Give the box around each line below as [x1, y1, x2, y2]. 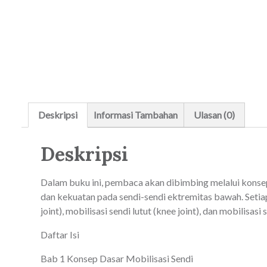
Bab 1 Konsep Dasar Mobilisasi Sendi [41, 252, 193, 264]
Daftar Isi [41, 228, 79, 240]
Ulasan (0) [194, 109, 235, 120]
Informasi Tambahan [94, 109, 178, 120]
